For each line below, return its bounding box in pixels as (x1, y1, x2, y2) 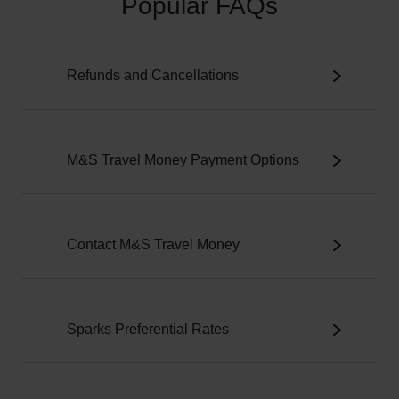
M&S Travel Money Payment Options (67, 152, 299, 167)
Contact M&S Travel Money (67, 237, 240, 252)
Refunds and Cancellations (67, 68, 239, 83)
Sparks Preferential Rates (67, 322, 229, 337)
